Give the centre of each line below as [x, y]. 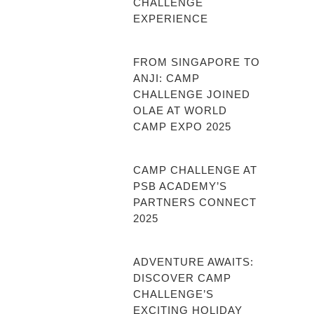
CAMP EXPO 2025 [182, 127]
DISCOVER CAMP [182, 278]
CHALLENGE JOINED [192, 94]
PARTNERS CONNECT [195, 202]
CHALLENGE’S [173, 294]
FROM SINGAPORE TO [197, 62]
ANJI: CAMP [166, 78]
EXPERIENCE [171, 19]
